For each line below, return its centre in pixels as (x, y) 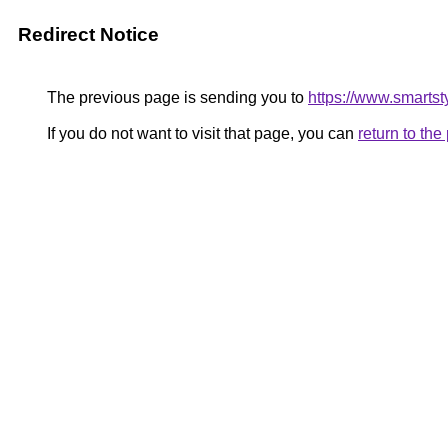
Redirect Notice (88, 34)
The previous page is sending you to (175, 97)
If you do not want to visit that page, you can (200, 133)
